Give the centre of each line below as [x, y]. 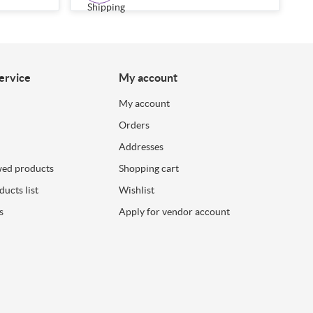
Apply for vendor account [175, 211]
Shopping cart [149, 168]
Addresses [141, 146]
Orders [134, 125]
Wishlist [137, 190]
